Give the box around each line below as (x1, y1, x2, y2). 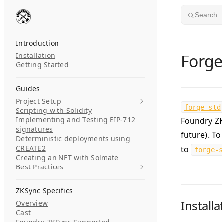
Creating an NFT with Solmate (16, 153, 118, 162)
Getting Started (16, 60, 69, 69)
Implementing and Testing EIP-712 (16, 115, 135, 124)
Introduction (16, 38, 59, 48)
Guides (16, 84, 40, 93)
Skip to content (12, 8, 61, 17)
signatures (16, 124, 53, 134)
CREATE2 (16, 143, 46, 153)
